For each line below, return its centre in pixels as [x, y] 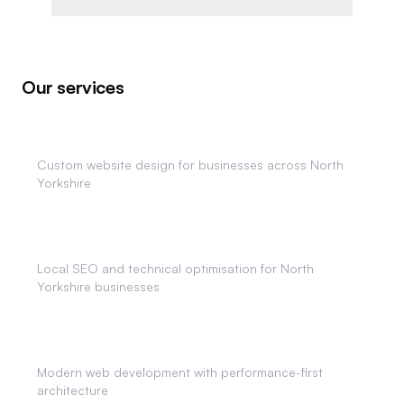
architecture [73, 390]
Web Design [77, 141]
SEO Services [82, 244]
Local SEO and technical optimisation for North [175, 268]
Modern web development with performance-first [180, 372]
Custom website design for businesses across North [190, 165]
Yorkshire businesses [98, 286]
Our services [73, 87]
